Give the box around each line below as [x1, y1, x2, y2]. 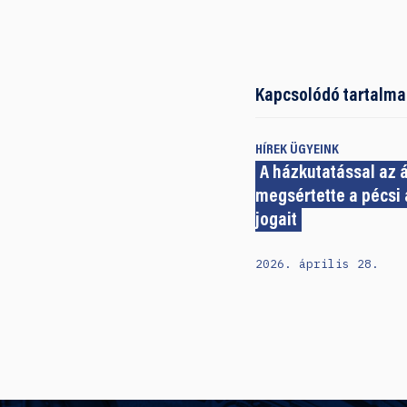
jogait [254, 211, 297, 232]
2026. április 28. [254, 256, 379, 272]
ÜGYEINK [289, 143, 339, 158]
